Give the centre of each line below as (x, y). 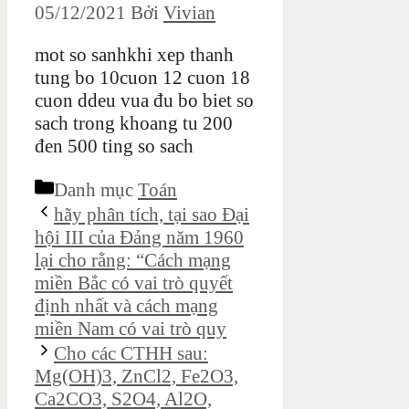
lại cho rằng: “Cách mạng (133, 261)
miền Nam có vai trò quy (131, 329)
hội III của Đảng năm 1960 (139, 238)
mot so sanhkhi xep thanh (134, 55)
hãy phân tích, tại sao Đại (152, 215)
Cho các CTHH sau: (131, 354)
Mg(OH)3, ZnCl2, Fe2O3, (136, 377)
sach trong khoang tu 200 (134, 124)
